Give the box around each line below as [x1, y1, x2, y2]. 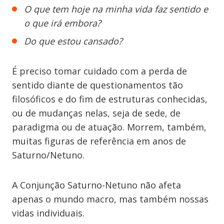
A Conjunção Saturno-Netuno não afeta [12, 179, 181, 191]
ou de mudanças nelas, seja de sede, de [12, 107, 180, 119]
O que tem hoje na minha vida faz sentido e [24, 3, 208, 15]
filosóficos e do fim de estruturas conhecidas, [12, 93, 207, 105]
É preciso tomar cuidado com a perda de [12, 65, 187, 77]
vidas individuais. [12, 207, 84, 219]
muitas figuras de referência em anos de [12, 135, 186, 147]
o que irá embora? [24, 17, 101, 29]
